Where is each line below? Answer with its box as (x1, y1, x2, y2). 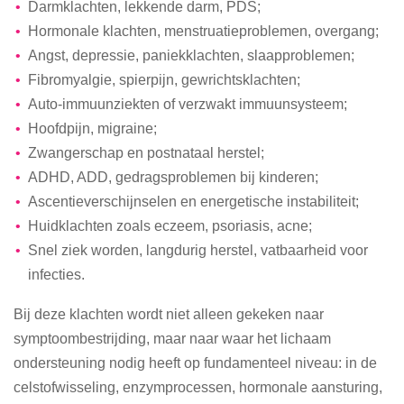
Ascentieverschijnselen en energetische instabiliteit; (27, 193, 359, 210)
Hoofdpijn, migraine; (27, 120, 157, 137)
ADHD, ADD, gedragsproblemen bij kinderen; (27, 169, 318, 186)
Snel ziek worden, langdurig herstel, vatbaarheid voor (27, 242, 368, 259)
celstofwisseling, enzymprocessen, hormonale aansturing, (14, 378, 382, 395)
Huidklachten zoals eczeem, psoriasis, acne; (27, 217, 312, 234)
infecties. (28, 266, 86, 283)
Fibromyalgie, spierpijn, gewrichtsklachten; (27, 71, 300, 88)
